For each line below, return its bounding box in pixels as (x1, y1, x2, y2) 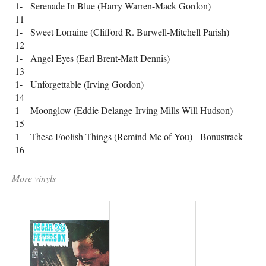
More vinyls (12, 172, 56, 184)
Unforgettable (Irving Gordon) (30, 78, 144, 90)
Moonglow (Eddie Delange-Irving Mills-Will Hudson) (30, 104, 233, 116)
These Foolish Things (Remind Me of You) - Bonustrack (30, 130, 243, 142)
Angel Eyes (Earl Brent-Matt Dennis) (30, 52, 170, 64)
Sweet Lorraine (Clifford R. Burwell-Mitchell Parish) (30, 26, 229, 38)
